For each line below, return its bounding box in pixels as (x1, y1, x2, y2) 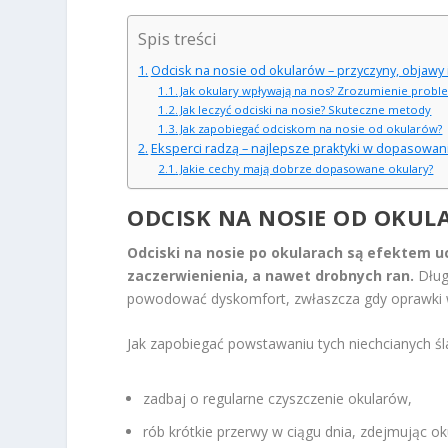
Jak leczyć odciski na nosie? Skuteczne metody (180, 101, 432, 117)
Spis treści (138, 27, 218, 50)
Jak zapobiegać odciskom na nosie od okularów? (180, 120, 443, 136)
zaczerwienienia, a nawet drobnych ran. (127, 265, 415, 285)
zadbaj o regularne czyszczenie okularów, (143, 389, 413, 409)
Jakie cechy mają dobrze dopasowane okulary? (180, 160, 434, 176)
